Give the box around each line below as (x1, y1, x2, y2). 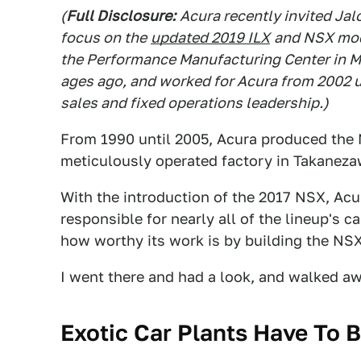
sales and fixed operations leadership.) (60, 94, 329, 111)
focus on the (60, 29, 147, 46)
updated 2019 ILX (151, 29, 270, 46)
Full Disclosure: (66, 7, 176, 24)
